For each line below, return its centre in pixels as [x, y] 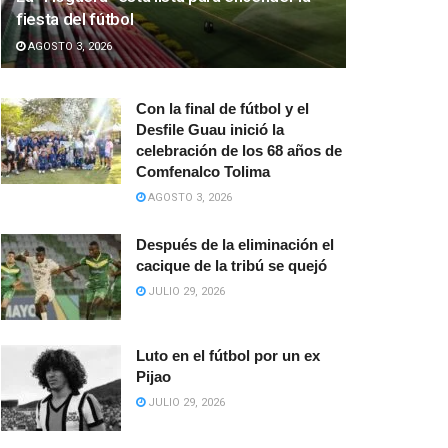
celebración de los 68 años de [239, 151]
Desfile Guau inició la [210, 130]
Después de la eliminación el [235, 245]
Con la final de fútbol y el [222, 109]
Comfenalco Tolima [203, 172]
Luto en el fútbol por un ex [228, 356]
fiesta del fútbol [75, 19]
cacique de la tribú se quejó [231, 266]
